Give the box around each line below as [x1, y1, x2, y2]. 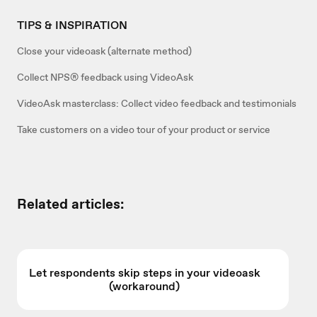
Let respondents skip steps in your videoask [28, 265, 260, 280]
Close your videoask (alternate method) [17, 44, 192, 57]
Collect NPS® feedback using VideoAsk [17, 70, 193, 83]
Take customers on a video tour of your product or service [17, 122, 270, 136]
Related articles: [17, 194, 124, 213]
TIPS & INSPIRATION [17, 17, 127, 33]
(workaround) [109, 278, 180, 294]
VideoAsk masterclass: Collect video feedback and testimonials [17, 96, 296, 110]
